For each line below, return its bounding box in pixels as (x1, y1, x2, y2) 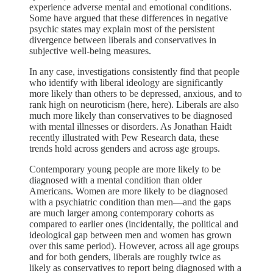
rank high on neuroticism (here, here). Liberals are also (29, 99, 239, 110)
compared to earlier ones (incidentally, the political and (29, 218, 238, 229)
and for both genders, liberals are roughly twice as (29, 251, 221, 262)
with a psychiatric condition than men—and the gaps (29, 196, 231, 207)
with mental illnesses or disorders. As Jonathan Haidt (29, 121, 232, 132)
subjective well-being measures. (29, 45, 151, 56)
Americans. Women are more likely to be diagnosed (29, 185, 228, 196)
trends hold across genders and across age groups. (29, 143, 220, 154)
